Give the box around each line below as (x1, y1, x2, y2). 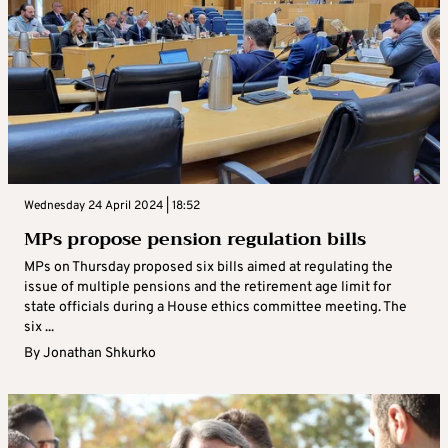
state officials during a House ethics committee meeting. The (24, 299, 407, 317)
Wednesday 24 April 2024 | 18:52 (24, 198, 200, 215)
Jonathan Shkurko (43, 345, 156, 363)
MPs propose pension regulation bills (24, 223, 366, 256)
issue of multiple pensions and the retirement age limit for (24, 279, 391, 297)
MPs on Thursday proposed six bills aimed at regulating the (24, 259, 393, 277)
